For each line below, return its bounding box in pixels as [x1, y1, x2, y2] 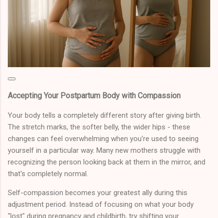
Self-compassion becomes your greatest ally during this [8, 188, 187, 197]
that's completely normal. [8, 169, 88, 178]
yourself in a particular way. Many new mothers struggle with [8, 145, 200, 155]
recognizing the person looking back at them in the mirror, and [8, 157, 205, 166]
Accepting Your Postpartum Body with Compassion [8, 91, 181, 100]
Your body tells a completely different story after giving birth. [8, 110, 201, 120]
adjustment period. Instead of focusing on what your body [8, 200, 194, 209]
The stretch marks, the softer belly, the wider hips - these [8, 122, 190, 131]
